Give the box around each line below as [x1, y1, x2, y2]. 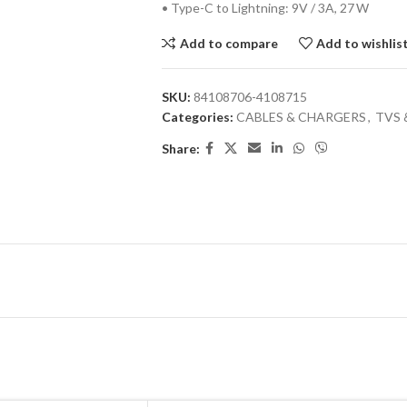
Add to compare [179, 35, 278, 51]
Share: [161, 140, 200, 156]
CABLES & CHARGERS [235, 109, 366, 124]
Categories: [161, 109, 233, 124]
